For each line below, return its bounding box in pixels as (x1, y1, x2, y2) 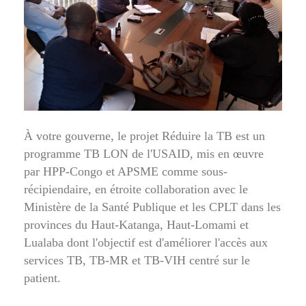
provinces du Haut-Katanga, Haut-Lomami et (24, 217, 249, 232)
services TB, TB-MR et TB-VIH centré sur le (24, 253, 250, 267)
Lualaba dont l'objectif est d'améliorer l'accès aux (24, 235, 268, 249)
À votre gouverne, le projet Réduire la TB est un (24, 128, 265, 143)
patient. (24, 270, 61, 285)
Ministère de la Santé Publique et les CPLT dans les (24, 199, 281, 214)
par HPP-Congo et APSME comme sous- (24, 164, 227, 178)
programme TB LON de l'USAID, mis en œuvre (24, 146, 264, 161)
